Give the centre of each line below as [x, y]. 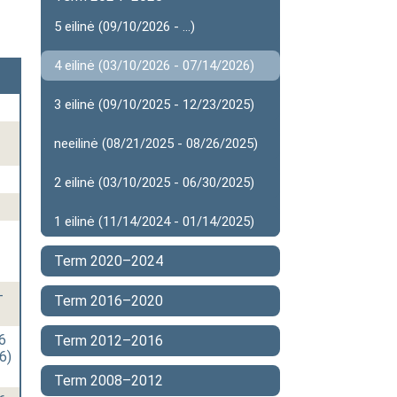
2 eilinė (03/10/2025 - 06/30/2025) [154, 183]
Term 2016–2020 [109, 301]
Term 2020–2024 [109, 261]
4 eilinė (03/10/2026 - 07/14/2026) [154, 66]
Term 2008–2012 [109, 381]
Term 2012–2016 [109, 341]
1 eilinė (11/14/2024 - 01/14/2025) [154, 222]
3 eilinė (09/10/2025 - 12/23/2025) [154, 105]
